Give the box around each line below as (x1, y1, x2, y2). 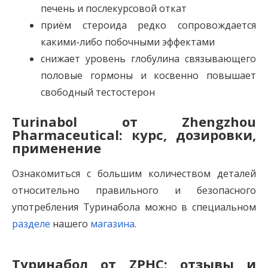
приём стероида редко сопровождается (41, 19, 256, 32)
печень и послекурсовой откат (41, 2, 187, 16)
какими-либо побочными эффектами (41, 35, 215, 49)
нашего (50, 217, 90, 231)
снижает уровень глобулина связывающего (41, 52, 256, 66)
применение (12, 139, 101, 157)
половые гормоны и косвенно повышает (41, 69, 256, 83)
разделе (12, 217, 50, 231)
